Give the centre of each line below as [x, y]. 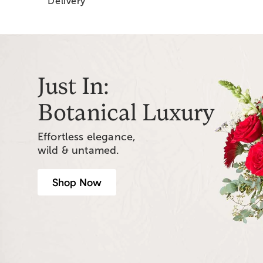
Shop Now [77, 182]
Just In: [74, 85]
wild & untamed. [79, 151]
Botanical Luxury [127, 112]
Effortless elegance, [87, 137]
